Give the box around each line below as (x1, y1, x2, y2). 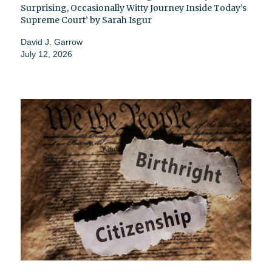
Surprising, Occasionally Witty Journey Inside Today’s (21, 2, 246, 14)
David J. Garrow (21, 37, 83, 47)
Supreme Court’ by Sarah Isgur (21, 15, 152, 26)
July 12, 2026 (21, 49, 72, 59)
